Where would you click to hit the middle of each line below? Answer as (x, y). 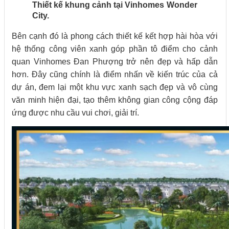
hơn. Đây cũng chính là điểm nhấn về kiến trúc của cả (115, 74)
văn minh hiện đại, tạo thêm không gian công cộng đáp (115, 100)
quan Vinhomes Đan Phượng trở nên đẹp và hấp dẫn (115, 61)
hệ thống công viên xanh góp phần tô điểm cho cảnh (115, 49)
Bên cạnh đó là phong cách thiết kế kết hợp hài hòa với (115, 36)
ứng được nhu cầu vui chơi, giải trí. (75, 112)
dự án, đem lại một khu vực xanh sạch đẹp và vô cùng (115, 87)
